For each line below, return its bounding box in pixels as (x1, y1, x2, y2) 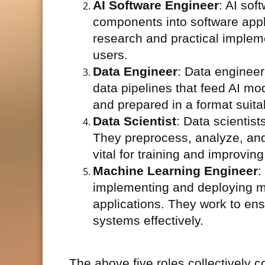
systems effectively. (93, 214, 203, 228)
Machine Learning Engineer (93, 164, 258, 178)
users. (93, 48, 128, 62)
